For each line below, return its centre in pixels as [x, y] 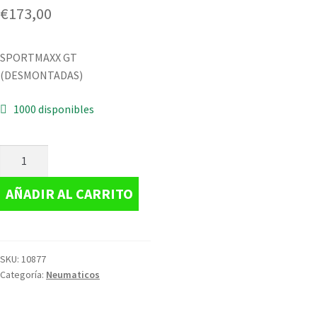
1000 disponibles [53, 109]
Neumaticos [73, 274]
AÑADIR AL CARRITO [69, 194]
